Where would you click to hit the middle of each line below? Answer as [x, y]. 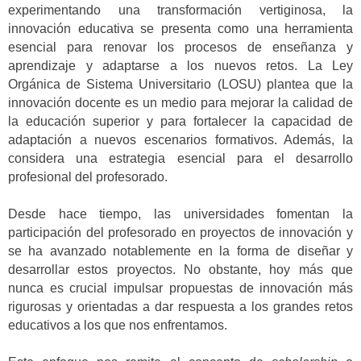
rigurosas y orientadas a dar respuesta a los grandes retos [180, 306]
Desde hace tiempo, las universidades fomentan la [180, 214]
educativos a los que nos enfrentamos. [118, 325]
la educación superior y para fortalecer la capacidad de [180, 121]
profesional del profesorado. [88, 176]
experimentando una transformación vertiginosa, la [180, 10]
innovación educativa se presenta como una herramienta [180, 28]
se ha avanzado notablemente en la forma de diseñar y [180, 251]
